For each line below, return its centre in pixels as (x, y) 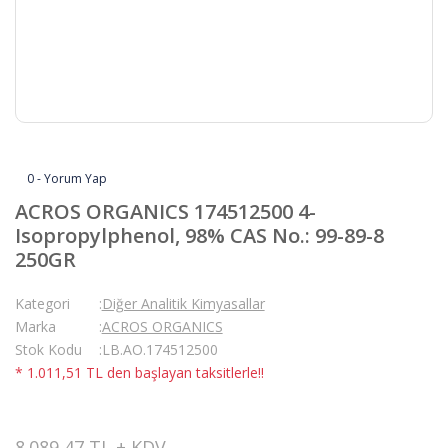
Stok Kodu (48, 349)
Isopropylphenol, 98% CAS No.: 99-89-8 (199, 235)
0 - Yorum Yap (67, 178)
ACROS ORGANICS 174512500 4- (165, 211)
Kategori (42, 303)
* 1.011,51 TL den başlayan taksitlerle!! (139, 372)
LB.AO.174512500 (159, 349)
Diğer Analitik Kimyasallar (183, 303)
